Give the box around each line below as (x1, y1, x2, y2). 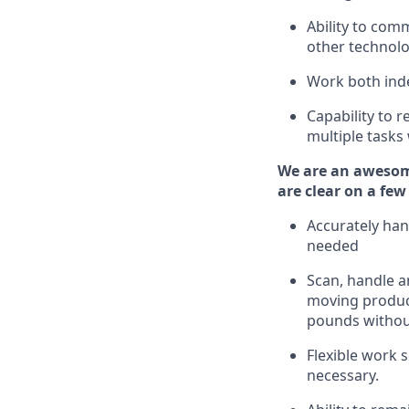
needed (307, 236, 359, 256)
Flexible (307, 345, 358, 365)
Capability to (307, 106, 396, 126)
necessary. (307, 365, 379, 385)
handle (347, 270, 394, 290)
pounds (307, 310, 363, 330)
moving (307, 290, 362, 310)
